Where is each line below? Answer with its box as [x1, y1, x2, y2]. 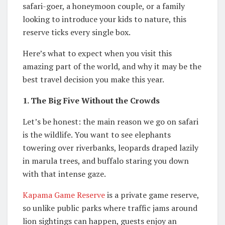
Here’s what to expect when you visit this [23, 47, 172, 59]
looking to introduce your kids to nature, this [23, 13, 186, 25]
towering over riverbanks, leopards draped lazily [23, 142, 198, 153]
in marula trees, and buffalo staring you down [23, 155, 189, 166]
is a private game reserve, [105, 189, 199, 200]
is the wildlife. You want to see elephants [23, 129, 171, 140]
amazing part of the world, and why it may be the [23, 60, 201, 72]
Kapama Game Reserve [23, 189, 105, 200]
